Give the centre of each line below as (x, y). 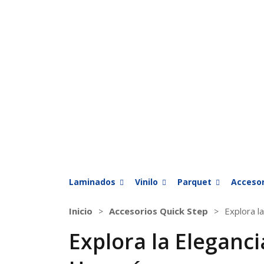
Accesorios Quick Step (159, 211)
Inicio (81, 211)
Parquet (194, 182)
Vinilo (146, 182)
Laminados (92, 182)
